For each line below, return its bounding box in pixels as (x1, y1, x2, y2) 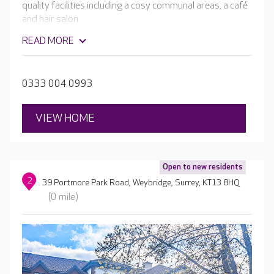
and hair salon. (22, 13, 82, 26)
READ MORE (22, 35, 74, 48)
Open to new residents (163, 162, 243, 172)
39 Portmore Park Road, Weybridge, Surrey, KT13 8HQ (42, 177, 240, 188)
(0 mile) (48, 191, 79, 204)
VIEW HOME (35, 112, 95, 125)
